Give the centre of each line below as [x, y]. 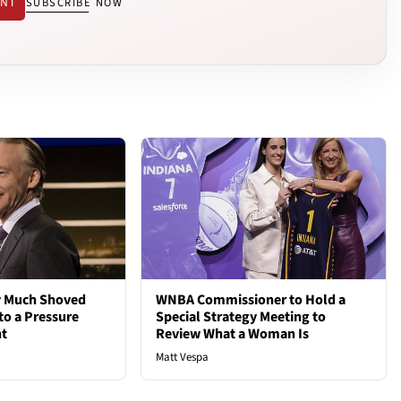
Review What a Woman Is [233, 334]
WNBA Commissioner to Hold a [251, 300]
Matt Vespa [183, 358]
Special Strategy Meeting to [241, 317]
